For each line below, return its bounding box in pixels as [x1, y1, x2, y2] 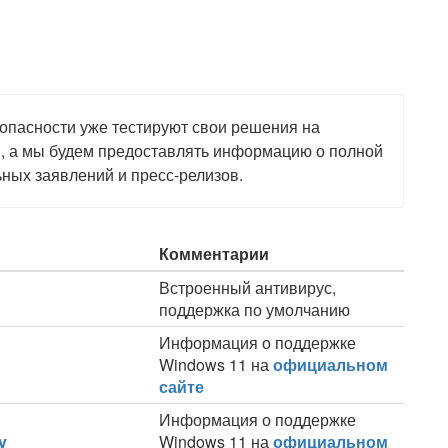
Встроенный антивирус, [159, 276, 336, 299]
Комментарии [159, 242, 269, 265]
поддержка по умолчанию [159, 298, 350, 321]
